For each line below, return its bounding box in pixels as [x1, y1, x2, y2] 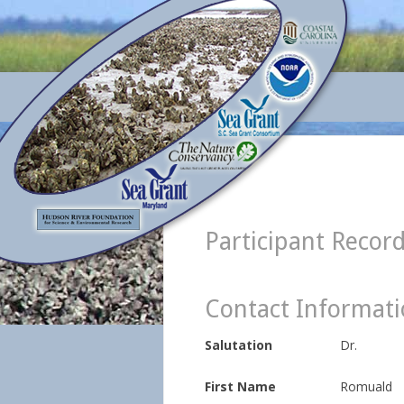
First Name [205, 377, 276, 395]
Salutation [205, 336, 272, 353]
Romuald [340, 377, 392, 395]
